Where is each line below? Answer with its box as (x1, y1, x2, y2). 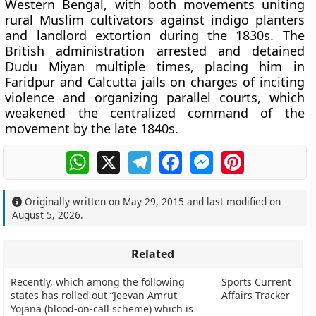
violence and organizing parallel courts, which (5, 89, 305, 106)
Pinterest (243, 149, 293, 164)
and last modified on (184, 195, 281, 208)
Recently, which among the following (11, 275, 186, 288)
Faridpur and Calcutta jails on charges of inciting (5, 73, 305, 90)
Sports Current (221, 275, 292, 288)
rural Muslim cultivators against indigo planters (5, 11, 305, 28)
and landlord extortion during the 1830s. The (5, 27, 305, 44)
